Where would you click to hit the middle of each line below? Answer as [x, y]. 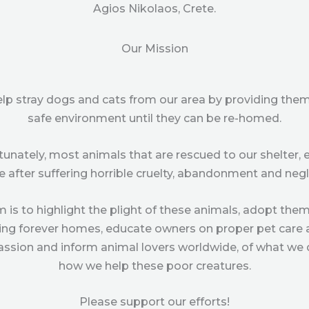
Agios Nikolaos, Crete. [154, 8]
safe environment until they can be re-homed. [154, 119]
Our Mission [154, 49]
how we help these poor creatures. [154, 266]
